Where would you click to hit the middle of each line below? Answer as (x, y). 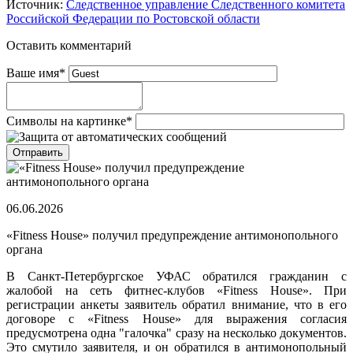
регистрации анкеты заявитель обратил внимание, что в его (176, 305)
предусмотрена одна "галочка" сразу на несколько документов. (176, 333)
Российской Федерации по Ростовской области (133, 19)
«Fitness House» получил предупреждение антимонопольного (172, 236)
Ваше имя (33, 73)
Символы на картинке (66, 121)
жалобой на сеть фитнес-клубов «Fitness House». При (176, 291)
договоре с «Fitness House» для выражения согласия (176, 319)
